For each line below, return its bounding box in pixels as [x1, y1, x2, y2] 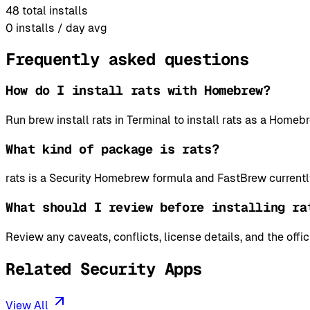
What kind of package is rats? [6, 140, 219, 158]
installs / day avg [16, 21, 107, 35]
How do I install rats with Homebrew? [6, 82, 271, 100]
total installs [22, 3, 88, 17]
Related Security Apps [6, 257, 202, 280]
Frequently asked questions [6, 48, 249, 71]
